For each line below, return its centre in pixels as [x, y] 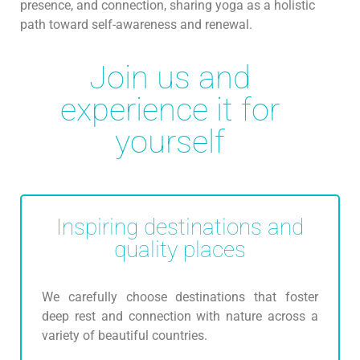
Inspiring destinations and [180, 227]
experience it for [170, 109]
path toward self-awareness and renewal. [136, 25]
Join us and [170, 77]
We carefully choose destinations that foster [180, 297]
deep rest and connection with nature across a [180, 317]
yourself [170, 141]
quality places [180, 249]
